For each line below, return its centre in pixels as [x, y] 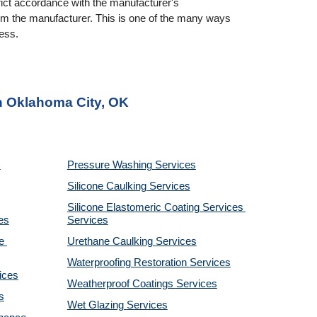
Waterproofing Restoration [128, 263]
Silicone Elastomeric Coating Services [155, 207]
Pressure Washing [111, 165]
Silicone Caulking [108, 186]
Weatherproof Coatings [121, 284]
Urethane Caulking [111, 241]
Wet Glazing [97, 305]
